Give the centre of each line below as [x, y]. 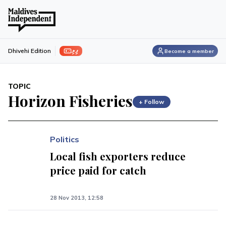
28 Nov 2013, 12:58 [77, 198]
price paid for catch [98, 170]
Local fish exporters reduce [118, 156]
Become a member [189, 51]
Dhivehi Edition [30, 51]
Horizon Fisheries [70, 101]
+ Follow [152, 101]
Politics [65, 139]
